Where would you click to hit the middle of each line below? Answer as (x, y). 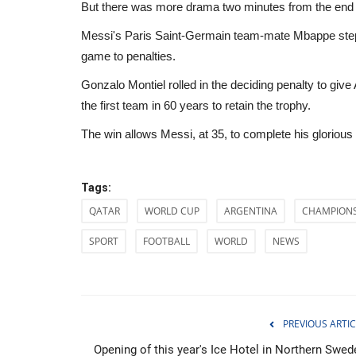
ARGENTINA (251, 211)
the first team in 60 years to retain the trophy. (196, 105)
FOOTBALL (166, 241)
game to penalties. (128, 56)
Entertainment (170, 276)
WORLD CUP (172, 211)
